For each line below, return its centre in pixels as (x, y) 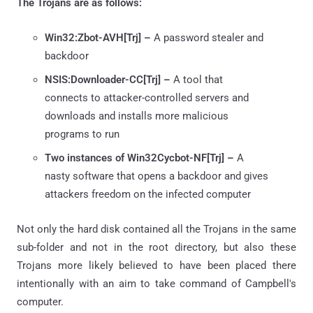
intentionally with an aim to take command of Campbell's (156, 283)
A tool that (198, 79)
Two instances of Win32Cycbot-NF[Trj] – (141, 158)
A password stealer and (209, 37)
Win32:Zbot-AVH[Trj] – (99, 37)
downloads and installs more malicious (137, 116)
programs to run (82, 134)
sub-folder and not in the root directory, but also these (156, 247)
